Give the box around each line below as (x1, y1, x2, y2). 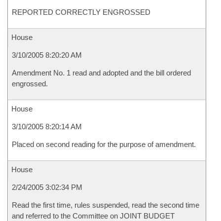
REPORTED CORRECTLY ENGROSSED (12, 8, 150, 16)
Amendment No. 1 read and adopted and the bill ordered (12, 69, 191, 77)
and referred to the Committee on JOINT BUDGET (12, 212, 175, 220)
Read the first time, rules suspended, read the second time (12, 201, 199, 209)
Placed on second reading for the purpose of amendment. (12, 140, 196, 148)
